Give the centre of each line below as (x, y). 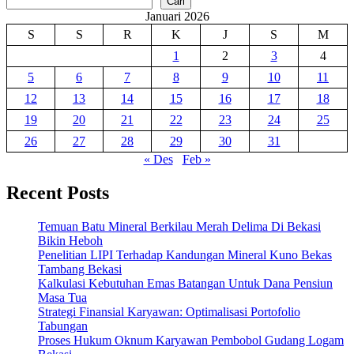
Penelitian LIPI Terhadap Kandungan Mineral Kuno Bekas (185, 255)
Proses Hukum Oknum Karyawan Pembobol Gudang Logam (191, 341)
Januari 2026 (177, 17)
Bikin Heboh (70, 241)
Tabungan (63, 326)
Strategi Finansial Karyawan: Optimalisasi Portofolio (169, 312)
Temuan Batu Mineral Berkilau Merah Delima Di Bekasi (179, 227)
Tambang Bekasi (80, 269)
